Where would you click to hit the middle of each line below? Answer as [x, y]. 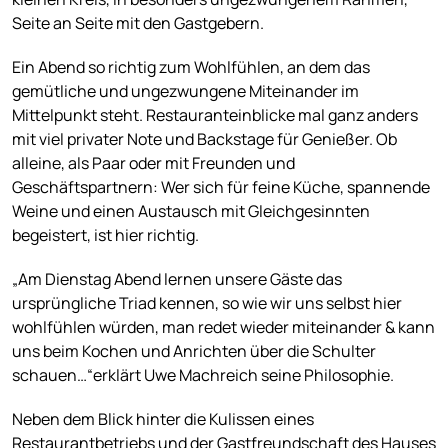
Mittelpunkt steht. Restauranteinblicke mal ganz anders [215, 115]
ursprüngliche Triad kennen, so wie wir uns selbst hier [207, 303]
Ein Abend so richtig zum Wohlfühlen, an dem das [191, 67]
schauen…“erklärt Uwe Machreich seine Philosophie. [203, 375]
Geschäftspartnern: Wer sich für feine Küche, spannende [221, 187]
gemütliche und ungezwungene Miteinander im [185, 91]
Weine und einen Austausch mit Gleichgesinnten [191, 211]
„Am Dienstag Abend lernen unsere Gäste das [177, 279]
